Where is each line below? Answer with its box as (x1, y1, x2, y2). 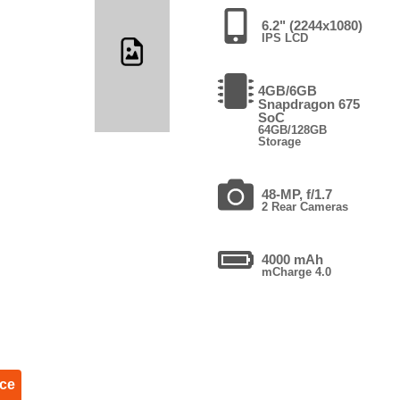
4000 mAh (261, 251, 323, 267)
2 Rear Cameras (261, 199, 348, 213)
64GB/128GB (257, 122, 327, 137)
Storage (257, 134, 301, 148)
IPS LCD (261, 30, 308, 45)
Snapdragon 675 (257, 96, 360, 112)
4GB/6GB (257, 82, 317, 98)
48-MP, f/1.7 (261, 186, 332, 202)
